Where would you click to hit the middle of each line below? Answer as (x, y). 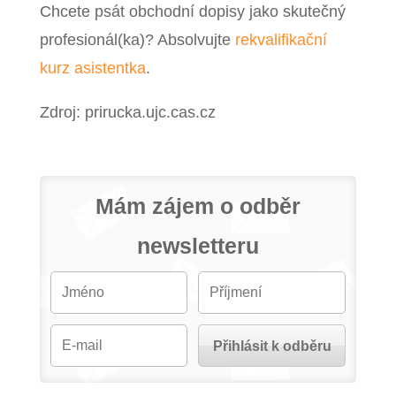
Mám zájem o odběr (198, 206)
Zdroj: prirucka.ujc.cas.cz (127, 112)
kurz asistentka (92, 68)
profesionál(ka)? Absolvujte (137, 39)
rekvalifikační (281, 39)
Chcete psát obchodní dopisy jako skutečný (192, 11)
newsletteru (198, 245)
